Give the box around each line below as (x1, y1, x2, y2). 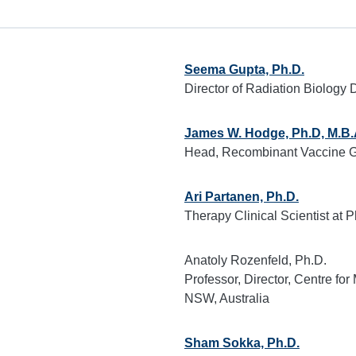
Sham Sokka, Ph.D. (184, 336, 300, 350)
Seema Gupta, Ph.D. (184, 63, 304, 76)
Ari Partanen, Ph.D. (184, 190, 299, 203)
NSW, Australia (184, 292, 269, 305)
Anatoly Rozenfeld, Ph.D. (184, 253, 330, 267)
